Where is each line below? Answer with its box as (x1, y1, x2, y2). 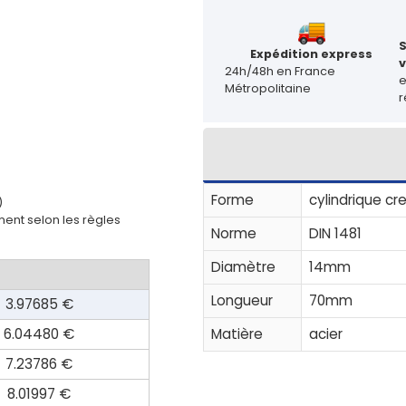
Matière (210, 324, 263, 343)
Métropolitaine (224, 81, 311, 97)
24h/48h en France (224, 63, 335, 80)
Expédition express (250, 46, 373, 63)
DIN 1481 (308, 223, 362, 243)
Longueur (210, 290, 273, 310)
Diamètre (210, 256, 275, 276)
